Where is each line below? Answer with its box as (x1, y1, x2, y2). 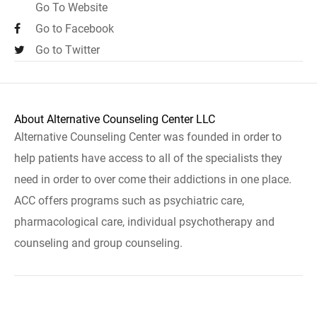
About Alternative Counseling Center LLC (14, 113, 215, 126)
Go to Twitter (35, 43, 100, 57)
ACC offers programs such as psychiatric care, (14, 194, 244, 207)
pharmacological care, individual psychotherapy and (14, 215, 275, 229)
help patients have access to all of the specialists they (14, 151, 282, 165)
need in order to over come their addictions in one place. (14, 173, 292, 186)
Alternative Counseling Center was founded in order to (14, 130, 282, 144)
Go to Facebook (35, 22, 114, 35)
